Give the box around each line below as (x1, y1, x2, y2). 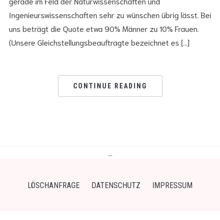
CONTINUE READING (73, 82, 147, 90)
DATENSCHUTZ (91, 180, 140, 190)
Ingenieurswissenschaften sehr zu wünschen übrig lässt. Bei (8, 9, 211, 20)
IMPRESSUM (152, 180, 192, 190)
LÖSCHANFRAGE (27, 180, 80, 190)
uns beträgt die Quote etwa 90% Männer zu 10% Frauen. (8, 23, 199, 33)
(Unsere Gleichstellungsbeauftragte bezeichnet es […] (8, 36, 190, 47)
